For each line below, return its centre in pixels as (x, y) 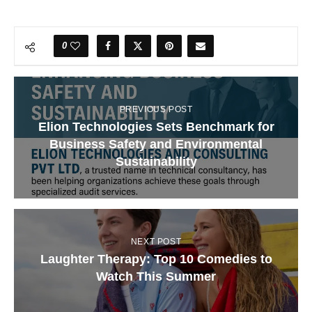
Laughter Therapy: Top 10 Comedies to (156, 259)
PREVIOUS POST (156, 110)
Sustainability (156, 162)
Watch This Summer (156, 277)
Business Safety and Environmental (156, 145)
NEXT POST (156, 242)
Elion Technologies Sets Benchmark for (156, 127)
